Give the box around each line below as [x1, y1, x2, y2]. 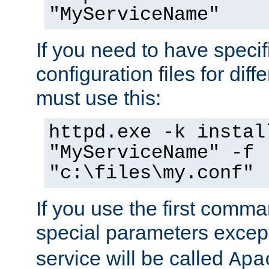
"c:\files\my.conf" [49, 162, 254, 184]
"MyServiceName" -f [49, 142, 254, 164]
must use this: [36, 86, 161, 109]
